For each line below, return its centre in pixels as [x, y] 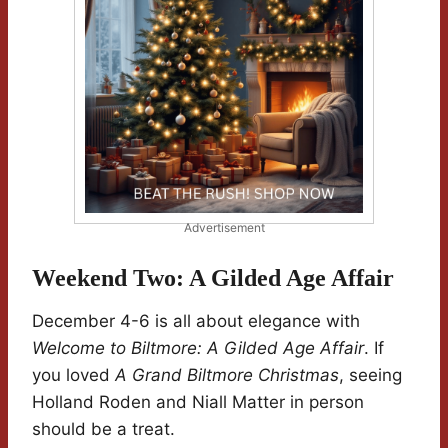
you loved [73, 375]
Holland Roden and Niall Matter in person [198, 402]
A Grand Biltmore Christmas [227, 375]
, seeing [370, 375]
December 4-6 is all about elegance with [196, 321]
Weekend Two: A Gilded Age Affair [213, 278]
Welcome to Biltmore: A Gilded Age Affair [198, 348]
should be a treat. [103, 429]
